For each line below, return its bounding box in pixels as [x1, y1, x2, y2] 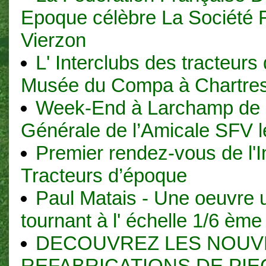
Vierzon [21, 28, 86, 51]
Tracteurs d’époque [21, 164, 187, 186]
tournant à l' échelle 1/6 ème [21, 209, 262, 232]
